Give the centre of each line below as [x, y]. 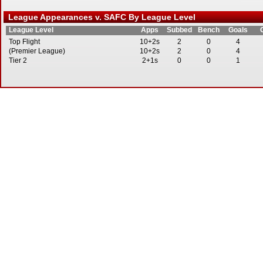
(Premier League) [37, 51]
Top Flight [24, 42]
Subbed [179, 30]
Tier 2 [18, 60]
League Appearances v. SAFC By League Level [100, 17]
